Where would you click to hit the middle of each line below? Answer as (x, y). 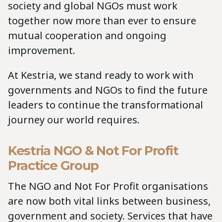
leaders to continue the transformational (106, 105)
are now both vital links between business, (109, 201)
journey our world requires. (74, 120)
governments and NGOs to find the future (108, 90)
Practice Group (54, 166)
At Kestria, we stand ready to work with (101, 75)
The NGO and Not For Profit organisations (108, 186)
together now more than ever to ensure (102, 21)
